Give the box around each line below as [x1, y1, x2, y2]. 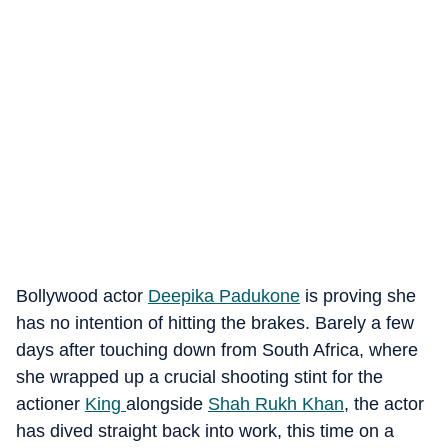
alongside [126, 394, 208, 414]
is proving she [300, 286, 416, 306]
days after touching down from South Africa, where [16, 340, 418, 360]
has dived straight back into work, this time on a [16, 421, 394, 441]
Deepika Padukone [148, 286, 300, 306]
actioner [16, 394, 85, 414]
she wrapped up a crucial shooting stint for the [16, 367, 383, 387]
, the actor [344, 394, 424, 414]
